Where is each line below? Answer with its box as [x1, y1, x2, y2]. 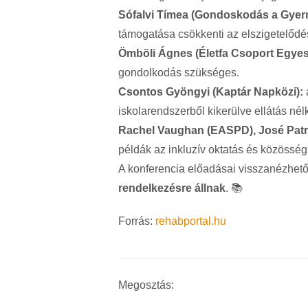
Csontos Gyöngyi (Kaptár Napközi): [118, 86, 303, 98]
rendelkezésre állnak [118, 182, 225, 195]
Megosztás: [118, 279, 174, 291]
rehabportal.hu [155, 215, 226, 228]
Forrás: [118, 215, 155, 228]
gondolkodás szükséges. [118, 67, 239, 79]
